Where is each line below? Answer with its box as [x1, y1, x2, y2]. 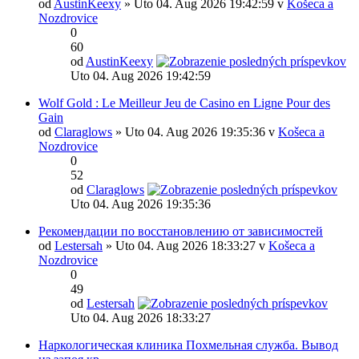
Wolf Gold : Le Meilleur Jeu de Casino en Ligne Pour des [38, 96, 330, 110]
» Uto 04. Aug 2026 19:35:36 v [112, 125, 278, 139]
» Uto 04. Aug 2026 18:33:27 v [103, 239, 268, 252]
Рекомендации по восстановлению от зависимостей [38, 224, 323, 238]
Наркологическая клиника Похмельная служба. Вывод [38, 338, 338, 352]
